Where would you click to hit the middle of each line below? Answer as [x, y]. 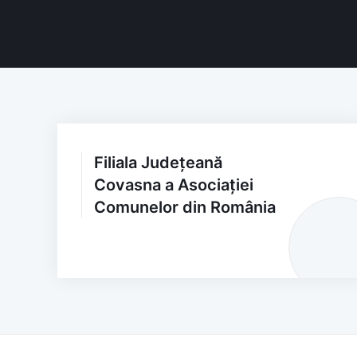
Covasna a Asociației [174, 184]
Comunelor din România [185, 207]
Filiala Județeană [158, 162]
